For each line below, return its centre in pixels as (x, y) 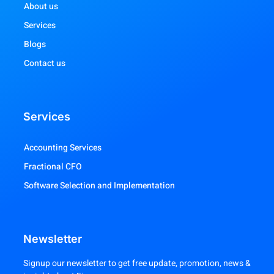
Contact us (45, 64)
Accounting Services (63, 148)
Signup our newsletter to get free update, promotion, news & (137, 264)
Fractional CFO (53, 167)
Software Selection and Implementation (99, 186)
